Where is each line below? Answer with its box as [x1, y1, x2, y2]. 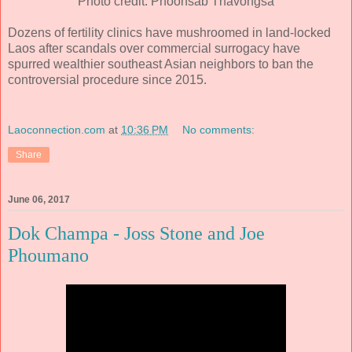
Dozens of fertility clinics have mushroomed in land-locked [8, 25, 331, 39]
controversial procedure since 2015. [8, 72, 207, 86]
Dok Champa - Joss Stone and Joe [8, 222, 265, 244]
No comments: [182, 123, 255, 136]
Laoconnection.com [8, 123, 105, 136]
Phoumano [8, 244, 89, 266]
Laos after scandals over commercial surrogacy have [8, 41, 300, 55]
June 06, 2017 [8, 193, 70, 205]
